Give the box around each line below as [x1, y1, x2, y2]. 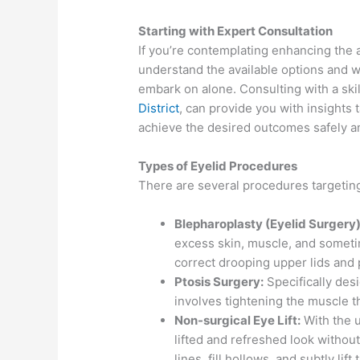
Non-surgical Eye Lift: [174, 313, 301, 329]
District [138, 100, 180, 117]
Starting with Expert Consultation [138, 23, 333, 39]
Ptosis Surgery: [174, 274, 264, 290]
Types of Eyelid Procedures [138, 158, 298, 174]
